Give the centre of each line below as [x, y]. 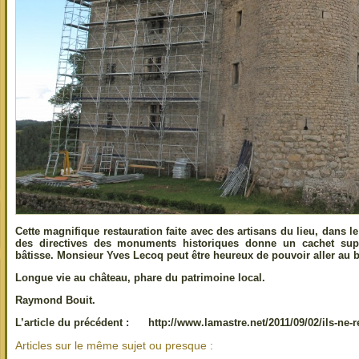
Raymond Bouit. [55, 300]
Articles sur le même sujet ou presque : [114, 345]
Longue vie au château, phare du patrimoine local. [140, 277]
